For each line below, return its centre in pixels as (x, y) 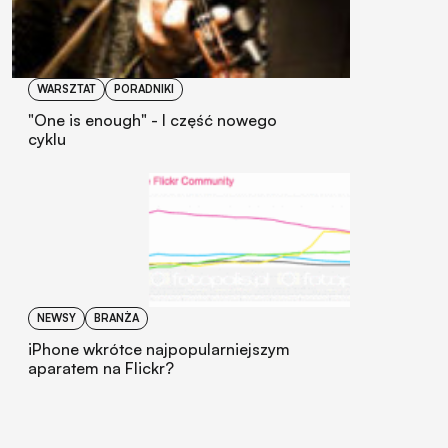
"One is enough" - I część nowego (152, 119)
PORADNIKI (144, 88)
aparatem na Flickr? (101, 367)
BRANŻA (116, 317)
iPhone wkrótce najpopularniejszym (159, 348)
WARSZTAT (66, 88)
